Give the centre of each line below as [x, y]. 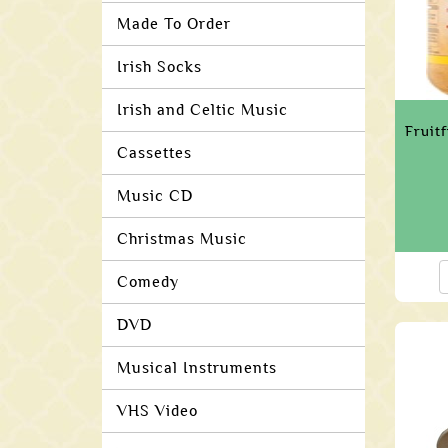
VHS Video [157, 411]
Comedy [148, 282]
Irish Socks [159, 67]
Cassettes [154, 153]
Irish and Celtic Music [202, 110]
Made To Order [174, 24]
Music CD [155, 196]
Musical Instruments [197, 368]
